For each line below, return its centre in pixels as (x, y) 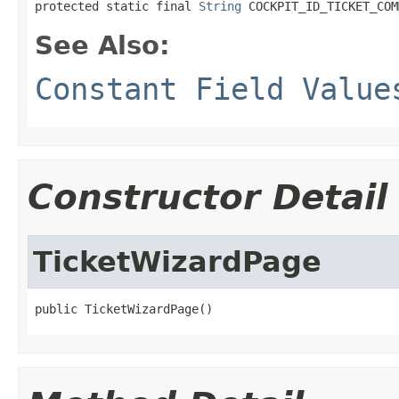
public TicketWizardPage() (124, 309)
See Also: (102, 45)
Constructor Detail (208, 197)
